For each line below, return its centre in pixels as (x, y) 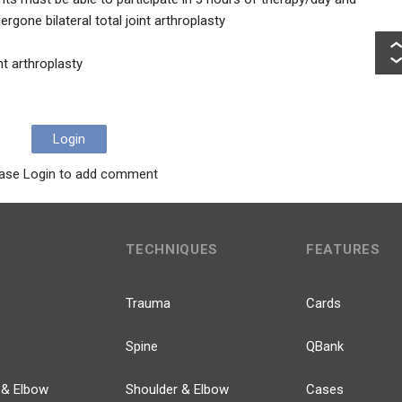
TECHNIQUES (172, 249)
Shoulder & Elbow (178, 389)
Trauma (149, 303)
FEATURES (343, 249)
